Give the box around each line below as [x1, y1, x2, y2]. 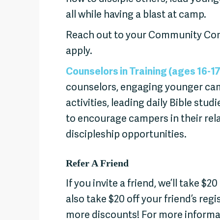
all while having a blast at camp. [66, 9, 206, 22]
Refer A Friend [66, 158, 129, 169]
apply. [66, 45, 92, 58]
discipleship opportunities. [66, 129, 187, 141]
